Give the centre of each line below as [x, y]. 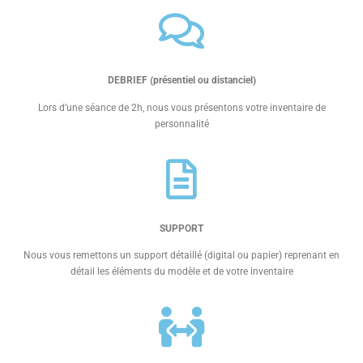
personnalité [181, 124]
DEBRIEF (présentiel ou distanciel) [181, 81]
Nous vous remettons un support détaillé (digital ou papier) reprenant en [181, 255]
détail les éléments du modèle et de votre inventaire [181, 271]
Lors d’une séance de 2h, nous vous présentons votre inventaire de [181, 107]
